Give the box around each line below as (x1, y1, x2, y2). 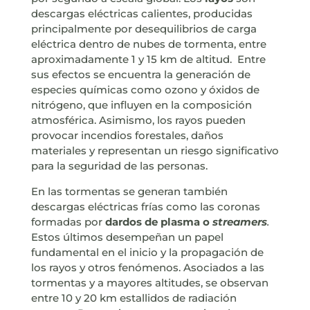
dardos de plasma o (104, 215, 212, 229)
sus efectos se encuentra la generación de (30, 68, 250, 82)
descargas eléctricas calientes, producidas (30, 7, 253, 21)
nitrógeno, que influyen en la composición (30, 98, 252, 112)
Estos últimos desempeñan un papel (30, 230, 224, 244)
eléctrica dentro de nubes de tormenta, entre (30, 37, 266, 51)
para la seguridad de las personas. (30, 159, 208, 173)
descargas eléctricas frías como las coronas (30, 200, 260, 214)
